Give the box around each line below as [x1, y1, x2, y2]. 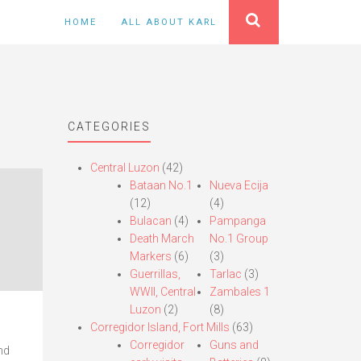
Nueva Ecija [210, 179, 269, 192]
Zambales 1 [210, 285, 271, 298]
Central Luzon [89, 161, 160, 174]
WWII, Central [129, 285, 196, 298]
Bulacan [129, 214, 172, 227]
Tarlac [210, 268, 243, 280]
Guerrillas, [129, 268, 180, 280]
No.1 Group [210, 232, 269, 245]
